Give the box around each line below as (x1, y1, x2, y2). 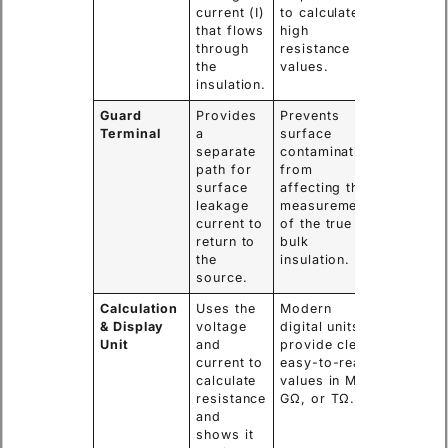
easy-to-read (280, 354, 371, 370)
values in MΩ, (280, 372, 373, 388)
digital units (280, 318, 360, 334)
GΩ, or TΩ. (280, 390, 356, 406)
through (196, 40, 249, 56)
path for (196, 161, 252, 177)
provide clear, (280, 336, 375, 352)
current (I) (196, 4, 266, 20)
